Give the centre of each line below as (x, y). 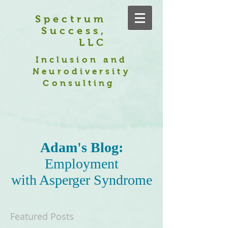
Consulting (81, 83)
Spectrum (71, 19)
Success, (74, 31)
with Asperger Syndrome (81, 180)
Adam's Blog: (81, 147)
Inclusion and (81, 60)
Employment (81, 164)
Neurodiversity (81, 72)
